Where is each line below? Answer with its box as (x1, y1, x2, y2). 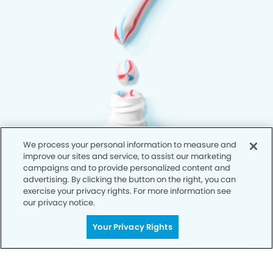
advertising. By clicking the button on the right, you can (23, 174, 236, 185)
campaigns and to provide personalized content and (23, 162, 231, 174)
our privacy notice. (23, 197, 96, 208)
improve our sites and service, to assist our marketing (23, 151, 232, 162)
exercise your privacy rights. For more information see (23, 185, 232, 197)
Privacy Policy (33, 239, 82, 249)
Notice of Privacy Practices (33, 260, 127, 271)
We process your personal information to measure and (23, 139, 237, 151)
